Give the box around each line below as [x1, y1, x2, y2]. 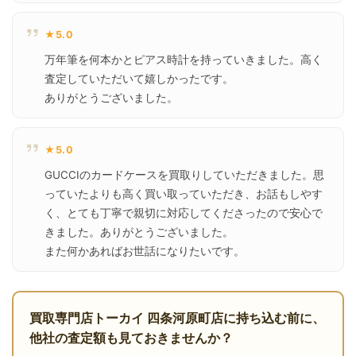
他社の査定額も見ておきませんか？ [29, 330, 233, 346]
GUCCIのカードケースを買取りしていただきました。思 [44, 168, 324, 181]
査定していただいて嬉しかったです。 [44, 72, 234, 85]
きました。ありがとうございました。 [44, 226, 234, 238]
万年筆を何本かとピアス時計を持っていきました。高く [44, 53, 323, 66]
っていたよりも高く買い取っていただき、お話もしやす [44, 188, 323, 200]
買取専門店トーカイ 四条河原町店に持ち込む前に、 [29, 310, 325, 326]
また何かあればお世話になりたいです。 [44, 245, 245, 257]
